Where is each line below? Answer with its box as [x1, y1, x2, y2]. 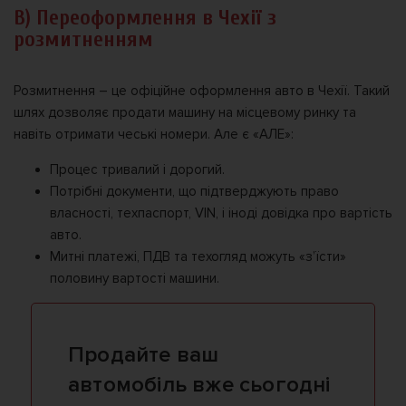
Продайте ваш [68, 342, 219, 369]
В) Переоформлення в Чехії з [14, 5, 276, 31]
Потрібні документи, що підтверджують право [50, 183, 339, 200]
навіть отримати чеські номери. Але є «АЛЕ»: [14, 126, 294, 143]
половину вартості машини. [50, 270, 219, 287]
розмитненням [14, 27, 153, 53]
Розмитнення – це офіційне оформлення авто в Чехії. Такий [14, 82, 390, 100]
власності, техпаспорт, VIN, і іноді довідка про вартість [50, 205, 392, 222]
